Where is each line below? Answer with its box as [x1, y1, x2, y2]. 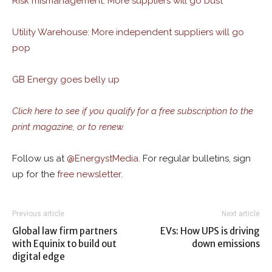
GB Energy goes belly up [12, 74, 120, 85]
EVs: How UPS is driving [160, 225, 260, 237]
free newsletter [57, 169, 121, 180]
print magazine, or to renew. [12, 121, 124, 132]
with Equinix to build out [12, 238, 117, 250]
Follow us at [12, 153, 67, 164]
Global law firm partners [12, 225, 117, 237]
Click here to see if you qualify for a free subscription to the [12, 106, 253, 117]
